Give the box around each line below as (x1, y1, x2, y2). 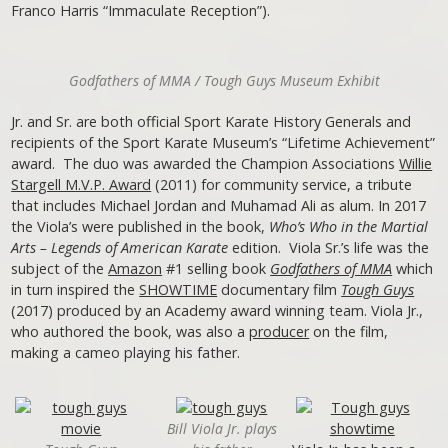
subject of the (11, 258, 109, 278)
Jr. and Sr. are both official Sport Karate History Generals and (11, 111, 412, 131)
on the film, (309, 321, 389, 341)
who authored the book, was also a (11, 321, 250, 341)
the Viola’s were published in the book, (11, 216, 270, 236)
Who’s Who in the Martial (269, 216, 429, 236)
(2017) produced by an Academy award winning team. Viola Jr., (11, 300, 424, 320)
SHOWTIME (139, 279, 218, 299)
